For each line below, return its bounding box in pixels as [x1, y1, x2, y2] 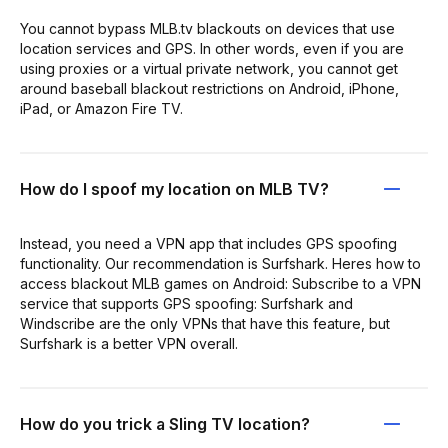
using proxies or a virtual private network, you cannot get [20, 59, 398, 77]
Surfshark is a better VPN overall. [20, 334, 238, 352]
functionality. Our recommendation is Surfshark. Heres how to [20, 254, 421, 272]
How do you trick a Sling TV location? [20, 413, 310, 434]
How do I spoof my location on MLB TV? [20, 178, 329, 199]
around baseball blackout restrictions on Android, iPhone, [20, 79, 399, 97]
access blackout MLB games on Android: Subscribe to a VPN [20, 274, 421, 292]
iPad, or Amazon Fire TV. [20, 99, 183, 117]
